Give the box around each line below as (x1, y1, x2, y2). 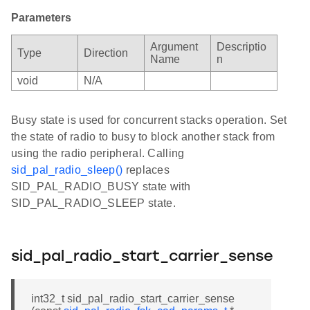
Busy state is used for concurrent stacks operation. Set (11, 113, 287, 126)
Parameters (11, 11, 71, 24)
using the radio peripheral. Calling (11, 147, 185, 159)
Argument (150, 40, 198, 53)
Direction (84, 46, 128, 59)
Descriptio (217, 40, 266, 53)
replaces (122, 163, 170, 176)
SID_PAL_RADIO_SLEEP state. (11, 197, 176, 209)
